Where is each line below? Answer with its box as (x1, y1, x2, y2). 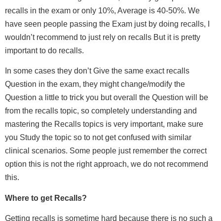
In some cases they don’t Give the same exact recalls (5, 67, 189, 75)
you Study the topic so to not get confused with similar (5, 133, 191, 142)
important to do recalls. (5, 46, 84, 55)
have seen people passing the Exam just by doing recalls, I (5, 19, 210, 28)
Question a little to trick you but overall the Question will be (5, 93, 208, 102)
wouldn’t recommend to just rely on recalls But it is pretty (5, 33, 200, 41)
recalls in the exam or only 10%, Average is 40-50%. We (5, 6, 200, 15)
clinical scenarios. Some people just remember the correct (5, 147, 207, 155)
